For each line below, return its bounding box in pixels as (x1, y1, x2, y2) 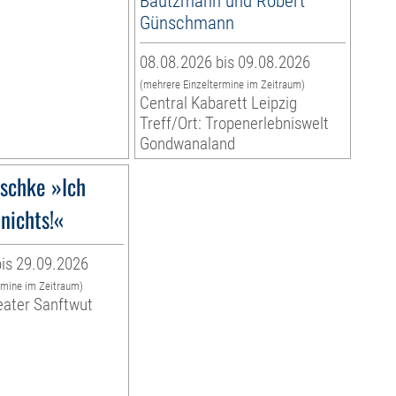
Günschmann (139, 11, 234, 34)
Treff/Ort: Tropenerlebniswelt (139, 113, 329, 134)
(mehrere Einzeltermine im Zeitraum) (139, 78, 305, 92)
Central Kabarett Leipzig (139, 93, 297, 114)
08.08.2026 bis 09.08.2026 (139, 52, 310, 73)
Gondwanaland (139, 133, 235, 155)
